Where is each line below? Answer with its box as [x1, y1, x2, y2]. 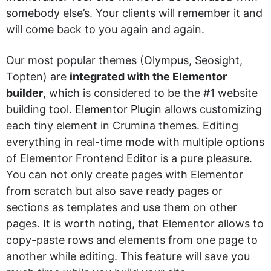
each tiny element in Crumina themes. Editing [6, 119, 238, 132]
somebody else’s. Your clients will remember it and [6, 6, 263, 19]
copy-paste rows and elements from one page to [6, 233, 258, 246]
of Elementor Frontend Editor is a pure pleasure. [6, 151, 252, 165]
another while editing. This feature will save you [6, 249, 250, 263]
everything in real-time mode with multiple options [6, 135, 264, 148]
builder [6, 86, 43, 99]
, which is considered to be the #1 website [43, 86, 258, 99]
